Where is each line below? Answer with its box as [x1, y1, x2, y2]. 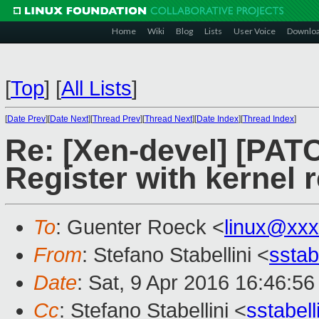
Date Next [50, 114, 88, 124]
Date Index [197, 114, 239, 124]
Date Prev [7, 114, 46, 124]
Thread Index [243, 114, 294, 124]
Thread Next [145, 114, 192, 124]
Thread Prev [93, 114, 140, 124]
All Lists [61, 77, 132, 100]
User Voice [234, 26, 276, 36]
